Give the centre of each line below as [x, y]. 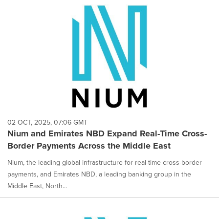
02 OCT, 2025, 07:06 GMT [47, 122]
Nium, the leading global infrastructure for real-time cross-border [105, 163]
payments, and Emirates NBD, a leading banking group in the [99, 174]
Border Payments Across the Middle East [89, 146]
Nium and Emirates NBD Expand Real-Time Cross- [107, 133]
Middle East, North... [37, 186]
